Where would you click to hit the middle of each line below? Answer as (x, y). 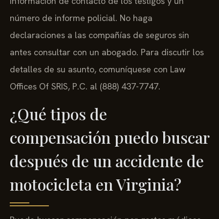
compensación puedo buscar (109, 137)
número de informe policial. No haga (81, 18)
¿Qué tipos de (58, 113)
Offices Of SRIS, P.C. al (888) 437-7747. (85, 87)
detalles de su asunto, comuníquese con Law (98, 69)
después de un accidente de (107, 160)
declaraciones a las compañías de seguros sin (99, 35)
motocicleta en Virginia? (96, 184)
